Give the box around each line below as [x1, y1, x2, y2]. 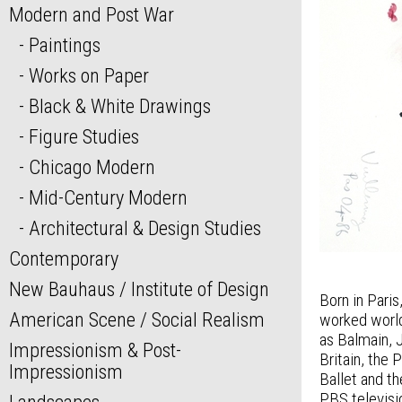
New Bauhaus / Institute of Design [9, 277, 269, 301]
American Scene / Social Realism [9, 308, 265, 332]
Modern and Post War [9, 3, 174, 27]
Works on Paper [28, 64, 149, 88]
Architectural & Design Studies [28, 216, 261, 240]
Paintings [28, 33, 100, 57]
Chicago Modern [28, 155, 155, 179]
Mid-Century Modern [28, 186, 188, 210]
